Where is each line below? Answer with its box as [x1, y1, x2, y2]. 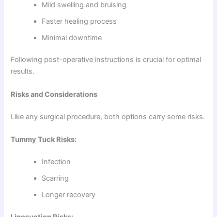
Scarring [42, 173, 69, 183]
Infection [42, 157, 71, 166]
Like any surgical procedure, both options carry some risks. [11, 112, 205, 121]
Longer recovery [42, 190, 96, 199]
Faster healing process [42, 16, 117, 26]
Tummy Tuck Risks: [11, 135, 77, 144]
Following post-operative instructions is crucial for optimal [11, 55, 201, 64]
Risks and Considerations [11, 90, 98, 99]
